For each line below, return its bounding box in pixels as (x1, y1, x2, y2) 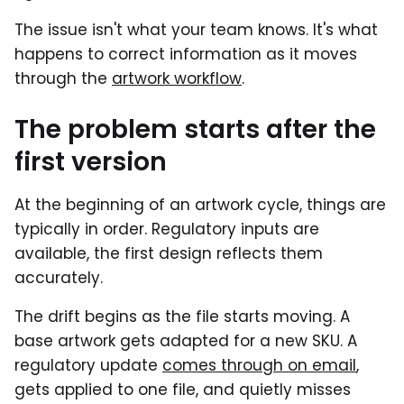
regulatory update (14, 353, 162, 376)
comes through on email (162, 353, 356, 376)
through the (14, 67, 112, 89)
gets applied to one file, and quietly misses (14, 378, 351, 400)
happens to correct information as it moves (14, 42, 357, 65)
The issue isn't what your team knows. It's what (14, 18, 378, 41)
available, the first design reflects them (14, 242, 323, 264)
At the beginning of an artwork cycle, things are (14, 193, 386, 216)
